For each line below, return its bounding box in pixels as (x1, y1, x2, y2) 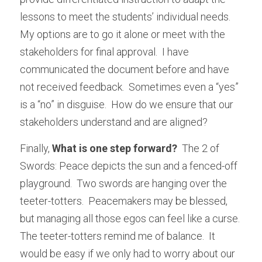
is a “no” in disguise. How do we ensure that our (20, 98, 233, 111)
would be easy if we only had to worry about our (20, 247, 235, 260)
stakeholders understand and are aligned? (20, 116, 208, 128)
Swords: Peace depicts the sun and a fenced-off (20, 160, 237, 172)
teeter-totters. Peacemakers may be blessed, (20, 195, 227, 207)
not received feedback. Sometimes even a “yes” (20, 81, 239, 93)
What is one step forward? (52, 142, 180, 154)
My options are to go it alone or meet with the (20, 28, 225, 40)
